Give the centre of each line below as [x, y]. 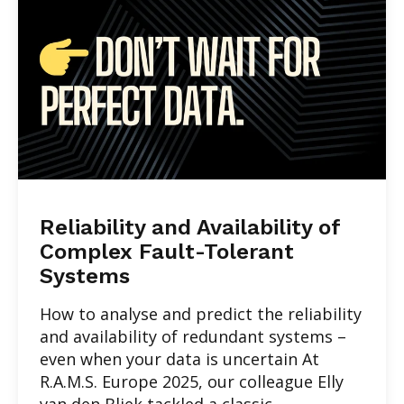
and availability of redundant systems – [193, 336]
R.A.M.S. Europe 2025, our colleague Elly [192, 381]
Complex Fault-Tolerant [167, 251]
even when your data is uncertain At [179, 358]
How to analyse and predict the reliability [201, 313]
